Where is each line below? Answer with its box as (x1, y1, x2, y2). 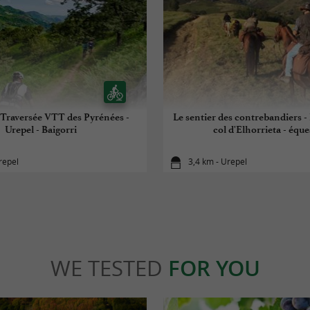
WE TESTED (50, 253, 168, 283)
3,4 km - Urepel (188, 156, 248, 168)
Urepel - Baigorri (5, 123, 77, 136)
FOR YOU (167, 253, 260, 283)
